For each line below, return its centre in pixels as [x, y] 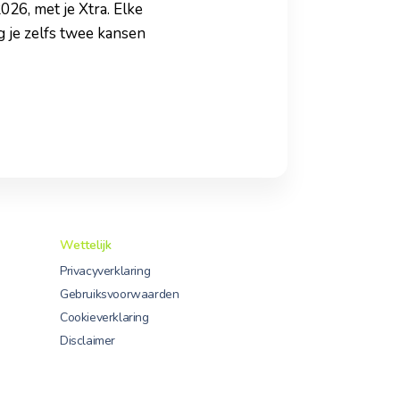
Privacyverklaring [105, 271]
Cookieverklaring [104, 317]
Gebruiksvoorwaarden [120, 294]
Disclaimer [87, 340]
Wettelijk [86, 245]
